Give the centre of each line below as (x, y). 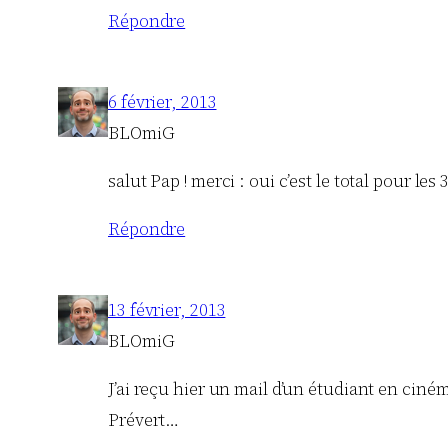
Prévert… (144, 420)
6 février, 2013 (162, 101)
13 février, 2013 (167, 310)
